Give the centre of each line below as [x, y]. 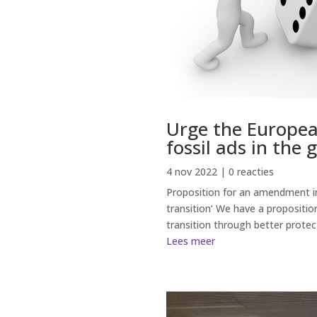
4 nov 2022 [192, 171]
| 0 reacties [246, 171]
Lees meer [191, 241]
